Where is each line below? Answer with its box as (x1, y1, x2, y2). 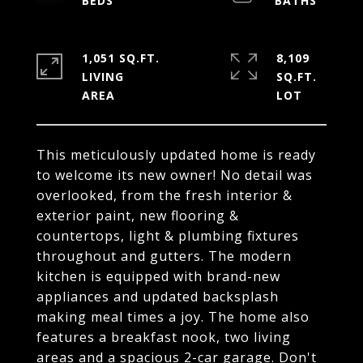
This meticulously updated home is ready (36, 146, 316, 164)
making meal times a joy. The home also (36, 308, 310, 326)
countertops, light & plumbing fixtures (36, 227, 299, 245)
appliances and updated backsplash (36, 288, 279, 305)
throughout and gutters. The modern (36, 247, 292, 265)
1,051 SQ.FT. (82, 50, 160, 66)
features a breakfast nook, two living (36, 328, 291, 346)
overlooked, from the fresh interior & (36, 186, 293, 204)
